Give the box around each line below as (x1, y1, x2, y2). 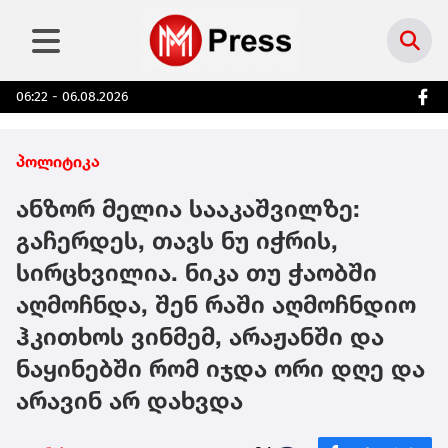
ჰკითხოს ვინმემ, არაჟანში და (16, 322, 384, 352)
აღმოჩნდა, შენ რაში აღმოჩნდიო (16, 290, 416, 320)
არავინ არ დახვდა (16, 386, 243, 416)
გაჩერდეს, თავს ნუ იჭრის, (16, 226, 338, 256)
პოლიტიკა (16, 151, 100, 172)
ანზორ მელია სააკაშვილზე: (16, 194, 360, 224)
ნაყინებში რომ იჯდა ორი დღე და (16, 354, 425, 384)
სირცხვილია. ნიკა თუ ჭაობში (16, 258, 377, 288)
